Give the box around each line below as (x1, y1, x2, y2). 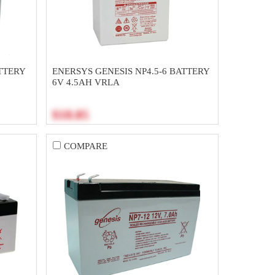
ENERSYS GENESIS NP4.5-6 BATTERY (52, 66, 209, 76)
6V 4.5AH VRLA (52, 77, 120, 87)
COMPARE (64, 141, 108, 151)
